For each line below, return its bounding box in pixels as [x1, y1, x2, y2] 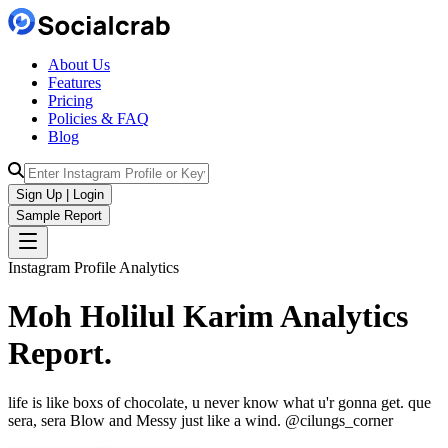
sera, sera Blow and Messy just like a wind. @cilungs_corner [8, 411, 393, 429]
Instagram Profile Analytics [8, 259, 179, 276]
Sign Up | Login [16, 187, 104, 202]
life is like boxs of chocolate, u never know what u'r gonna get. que [8, 393, 431, 411]
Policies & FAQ [48, 110, 149, 127]
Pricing [48, 92, 93, 109]
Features [48, 74, 101, 91]
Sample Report [16, 208, 102, 223]
